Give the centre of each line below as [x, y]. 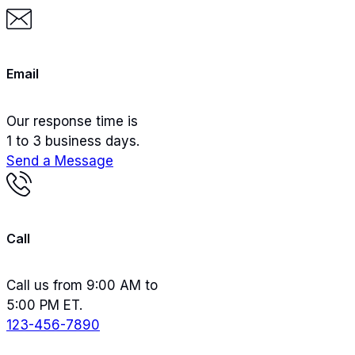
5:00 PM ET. [44, 305]
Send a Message [60, 160]
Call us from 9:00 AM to [82, 286]
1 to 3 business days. [73, 141]
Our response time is [72, 121]
